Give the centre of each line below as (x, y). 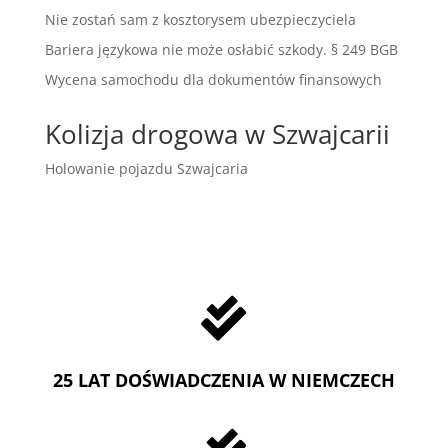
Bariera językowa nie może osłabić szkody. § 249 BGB (221, 49)
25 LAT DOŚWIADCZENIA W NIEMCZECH (223, 379)
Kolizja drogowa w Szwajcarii (217, 133)
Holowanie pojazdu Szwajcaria (146, 168)
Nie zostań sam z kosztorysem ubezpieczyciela (200, 19)
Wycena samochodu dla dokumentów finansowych (213, 79)
